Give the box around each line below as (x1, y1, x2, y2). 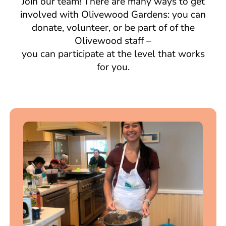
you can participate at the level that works (21, 47, 205, 61)
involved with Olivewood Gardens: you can (20, 8, 206, 21)
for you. (96, 60, 130, 74)
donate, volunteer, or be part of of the (31, 21, 195, 34)
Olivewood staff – (75, 34, 151, 47)
